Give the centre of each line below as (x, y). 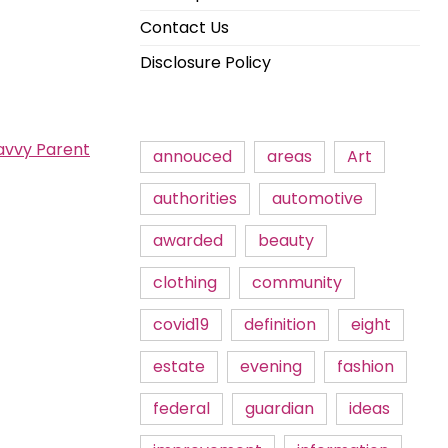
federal (181, 408)
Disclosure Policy (205, 62)
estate (179, 366)
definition (280, 324)
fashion (365, 366)
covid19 (181, 324)
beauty (286, 240)
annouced (192, 156)
